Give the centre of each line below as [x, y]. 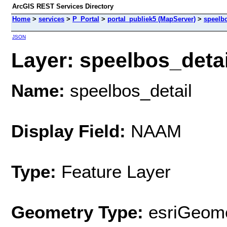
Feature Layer [116, 171]
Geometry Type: [77, 212]
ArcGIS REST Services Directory [63, 6]
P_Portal [86, 19]
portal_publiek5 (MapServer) [152, 19]
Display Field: [68, 131]
